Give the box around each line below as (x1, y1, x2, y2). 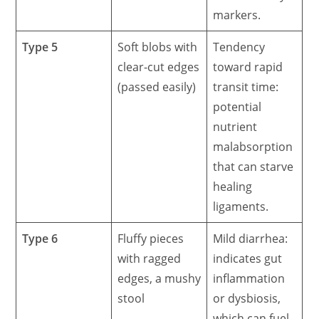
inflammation (213, 270, 286, 286)
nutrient (213, 118, 258, 135)
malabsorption (213, 138, 293, 155)
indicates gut (213, 250, 283, 266)
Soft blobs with (117, 38, 198, 55)
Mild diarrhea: (213, 230, 288, 246)
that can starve (213, 158, 294, 174)
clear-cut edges (117, 58, 200, 75)
